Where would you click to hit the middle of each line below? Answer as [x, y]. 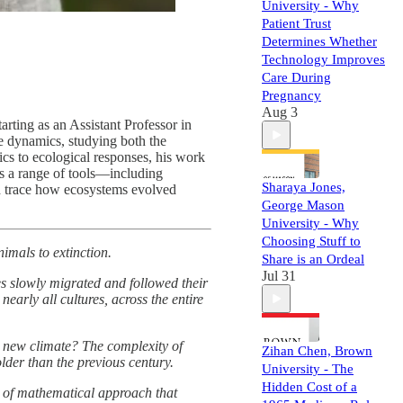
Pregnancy [291, 95]
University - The [308, 369]
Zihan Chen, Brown [317, 351]
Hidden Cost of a [309, 387]
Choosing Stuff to [311, 241]
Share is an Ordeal [313, 259]
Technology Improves [323, 59]
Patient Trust [296, 23]
